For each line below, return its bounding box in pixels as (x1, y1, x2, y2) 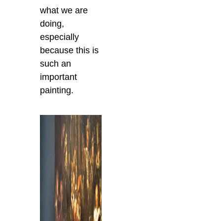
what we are (40, 5, 88, 16)
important (40, 72, 77, 82)
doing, (40, 19, 65, 29)
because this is (40, 45, 99, 56)
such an (40, 59, 72, 69)
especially (40, 32, 79, 42)
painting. (40, 85, 74, 96)
